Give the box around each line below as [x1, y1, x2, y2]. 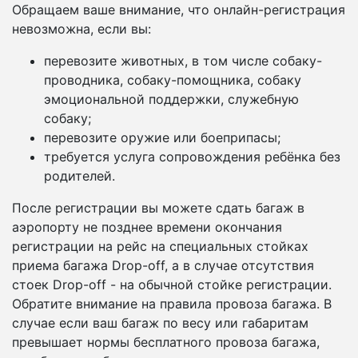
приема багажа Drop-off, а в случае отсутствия [12, 257, 314, 273]
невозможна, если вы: [12, 21, 151, 37]
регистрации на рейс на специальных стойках [12, 238, 308, 254]
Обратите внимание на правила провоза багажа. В [12, 296, 332, 312]
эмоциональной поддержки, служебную [44, 91, 299, 107]
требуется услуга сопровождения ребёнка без [44, 149, 340, 165]
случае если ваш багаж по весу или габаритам [12, 315, 308, 331]
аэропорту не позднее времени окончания [12, 219, 282, 235]
